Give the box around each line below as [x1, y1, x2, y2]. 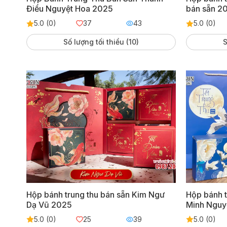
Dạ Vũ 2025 [26, 199, 72, 210]
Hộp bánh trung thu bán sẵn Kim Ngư [26, 189, 165, 200]
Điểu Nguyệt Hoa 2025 [26, 4, 113, 14]
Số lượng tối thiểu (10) [63, 37, 139, 47]
